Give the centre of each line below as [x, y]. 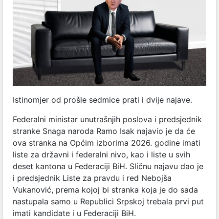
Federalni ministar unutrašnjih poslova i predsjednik [107, 119]
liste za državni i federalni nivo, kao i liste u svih [101, 154]
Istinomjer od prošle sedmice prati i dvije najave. [102, 99]
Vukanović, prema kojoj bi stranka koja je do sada [105, 189]
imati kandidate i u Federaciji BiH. [74, 213]
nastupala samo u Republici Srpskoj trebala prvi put [108, 201]
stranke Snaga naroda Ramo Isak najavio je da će [104, 131]
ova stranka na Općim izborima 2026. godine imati [107, 142]
